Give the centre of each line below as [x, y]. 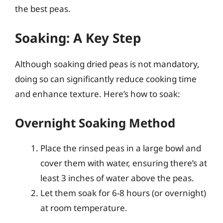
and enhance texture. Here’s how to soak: [98, 94]
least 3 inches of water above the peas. [117, 178]
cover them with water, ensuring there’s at [124, 163]
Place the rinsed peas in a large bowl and [121, 148]
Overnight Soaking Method [95, 122]
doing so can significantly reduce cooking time [106, 79]
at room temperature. [84, 208]
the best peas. [43, 8]
